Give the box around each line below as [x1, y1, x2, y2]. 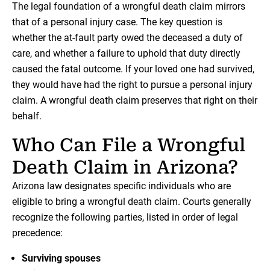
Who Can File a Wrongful [12, 134, 245, 156]
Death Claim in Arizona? [12, 157, 238, 178]
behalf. [12, 110, 42, 122]
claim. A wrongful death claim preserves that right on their [12, 95, 257, 107]
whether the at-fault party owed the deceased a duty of [12, 32, 243, 44]
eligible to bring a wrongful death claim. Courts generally [12, 196, 251, 208]
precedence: [12, 227, 63, 239]
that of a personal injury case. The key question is [12, 16, 222, 28]
